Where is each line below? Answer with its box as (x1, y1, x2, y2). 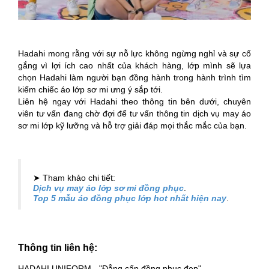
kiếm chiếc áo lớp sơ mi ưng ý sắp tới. (18, 84, 163, 94)
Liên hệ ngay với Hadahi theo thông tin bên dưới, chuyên (18, 96, 251, 106)
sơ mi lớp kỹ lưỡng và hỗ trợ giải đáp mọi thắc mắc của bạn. (18, 120, 247, 130)
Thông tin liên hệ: (18, 242, 100, 253)
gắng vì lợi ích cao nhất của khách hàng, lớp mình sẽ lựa (18, 60, 251, 70)
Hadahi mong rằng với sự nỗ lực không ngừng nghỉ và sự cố (18, 48, 251, 58)
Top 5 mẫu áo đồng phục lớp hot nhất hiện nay (33, 193, 226, 203)
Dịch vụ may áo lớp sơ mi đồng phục (33, 183, 184, 193)
